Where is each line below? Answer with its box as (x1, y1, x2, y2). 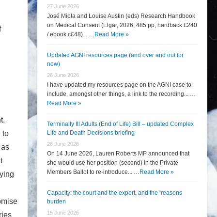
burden (47, 198, 66, 205)
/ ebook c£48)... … (47, 31, 94, 38)
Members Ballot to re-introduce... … (47, 169, 139, 175)
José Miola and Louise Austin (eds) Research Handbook (47, 13, 195, 19)
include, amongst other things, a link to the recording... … (47, 91, 196, 97)
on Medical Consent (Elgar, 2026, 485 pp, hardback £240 (47, 22, 197, 29)
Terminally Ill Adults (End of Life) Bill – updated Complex (47, 121, 194, 127)
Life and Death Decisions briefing (47, 129, 135, 136)
